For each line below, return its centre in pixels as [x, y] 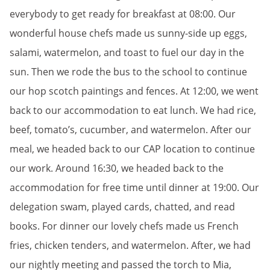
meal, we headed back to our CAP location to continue [132, 149]
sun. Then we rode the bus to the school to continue [128, 72]
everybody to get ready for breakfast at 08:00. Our [123, 14]
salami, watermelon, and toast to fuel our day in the [127, 52]
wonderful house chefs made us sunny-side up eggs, [128, 33]
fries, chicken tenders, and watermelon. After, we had [130, 245]
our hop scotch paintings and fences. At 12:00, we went [134, 91]
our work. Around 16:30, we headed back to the [117, 168]
